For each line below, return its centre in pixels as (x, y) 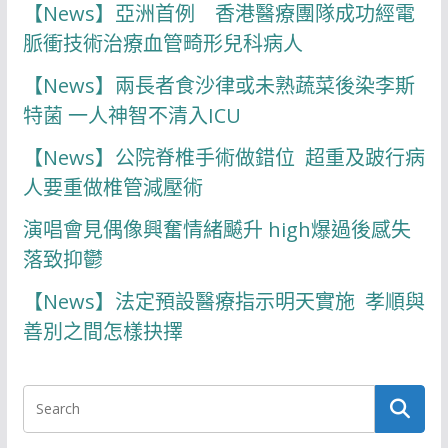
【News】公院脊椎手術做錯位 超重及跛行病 (223, 158)
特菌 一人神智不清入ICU (131, 116)
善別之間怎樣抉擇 (102, 332)
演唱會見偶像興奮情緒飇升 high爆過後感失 (216, 230)
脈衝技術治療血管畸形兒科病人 (162, 44)
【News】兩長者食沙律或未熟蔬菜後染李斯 (218, 86)
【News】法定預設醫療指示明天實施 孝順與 (223, 302)
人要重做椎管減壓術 (112, 188)
